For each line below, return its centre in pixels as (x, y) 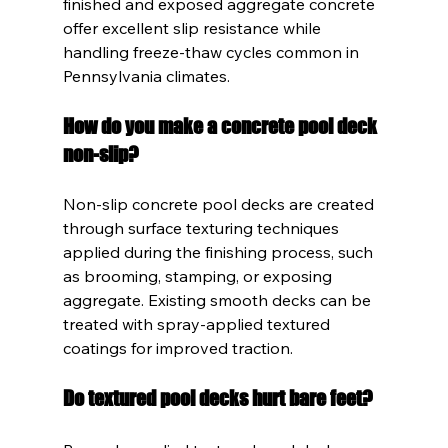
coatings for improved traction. (177, 347)
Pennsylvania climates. (146, 75)
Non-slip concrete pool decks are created (220, 203)
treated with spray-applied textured (198, 323)
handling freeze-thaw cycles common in (212, 51)
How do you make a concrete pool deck (221, 125)
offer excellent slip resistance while (193, 27)
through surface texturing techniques (202, 227)
